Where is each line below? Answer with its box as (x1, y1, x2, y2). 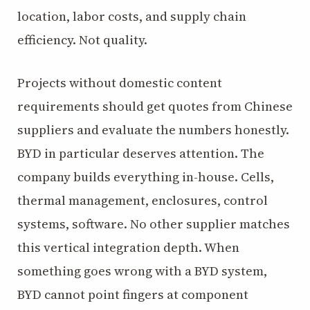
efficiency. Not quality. (17, 31, 147, 48)
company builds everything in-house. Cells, (17, 168, 274, 185)
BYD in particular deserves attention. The (17, 145, 264, 162)
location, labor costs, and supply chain (17, 8, 246, 25)
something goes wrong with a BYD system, (17, 262, 267, 280)
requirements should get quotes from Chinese (17, 98, 293, 115)
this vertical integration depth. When (17, 239, 239, 256)
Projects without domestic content (17, 74, 222, 91)
